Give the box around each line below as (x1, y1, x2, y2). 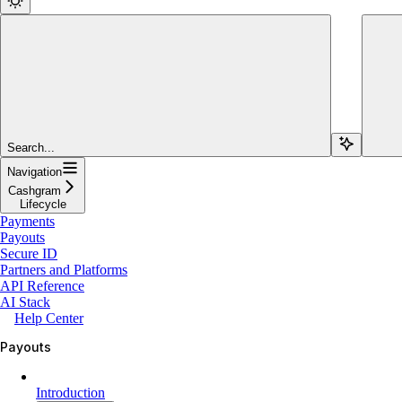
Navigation (7, 164, 62, 179)
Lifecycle (19, 197, 66, 211)
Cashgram (8, 183, 61, 197)
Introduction (36, 384, 105, 400)
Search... (7, 140, 55, 154)
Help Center (14, 310, 83, 326)
